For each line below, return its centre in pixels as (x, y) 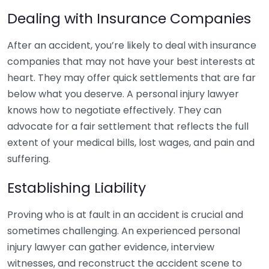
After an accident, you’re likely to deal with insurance (132, 45)
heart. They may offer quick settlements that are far (131, 78)
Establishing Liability (77, 188)
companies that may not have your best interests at (131, 62)
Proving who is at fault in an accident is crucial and (125, 215)
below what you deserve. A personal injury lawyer (123, 94)
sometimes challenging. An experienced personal (124, 231)
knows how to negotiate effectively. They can (114, 110)
